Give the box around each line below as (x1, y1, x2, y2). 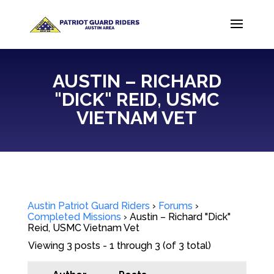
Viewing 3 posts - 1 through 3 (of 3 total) (28, 240, 211, 251)
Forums (158, 200, 193, 212)
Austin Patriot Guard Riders (27, 200, 150, 212)
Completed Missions (27, 211, 121, 223)
